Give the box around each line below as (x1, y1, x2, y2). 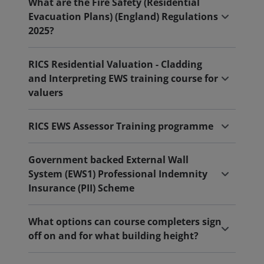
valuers (28, 86, 63, 99)
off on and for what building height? (28, 229, 199, 242)
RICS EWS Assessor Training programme (28, 120, 213, 133)
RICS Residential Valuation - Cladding (28, 58, 202, 71)
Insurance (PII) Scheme (28, 181, 134, 194)
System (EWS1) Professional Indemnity (28, 167, 207, 180)
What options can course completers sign (28, 215, 222, 228)
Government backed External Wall (28, 153, 189, 166)
